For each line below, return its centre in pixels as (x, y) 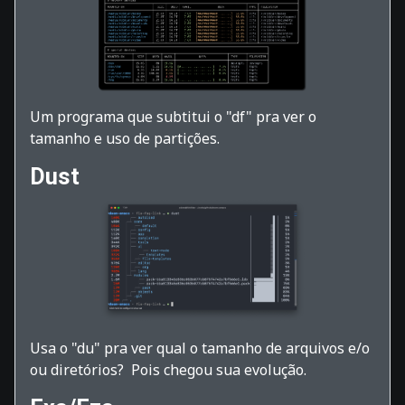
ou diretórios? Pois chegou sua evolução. (168, 370)
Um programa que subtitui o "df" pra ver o (173, 117)
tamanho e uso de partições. (125, 139)
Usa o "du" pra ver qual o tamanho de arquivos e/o (200, 348)
